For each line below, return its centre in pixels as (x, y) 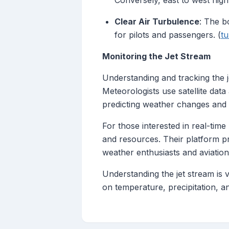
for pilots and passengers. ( (168, 35)
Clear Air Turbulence (157, 22)
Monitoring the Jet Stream (156, 56)
